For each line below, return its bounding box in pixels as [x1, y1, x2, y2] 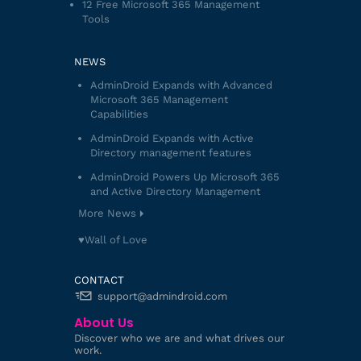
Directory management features [89, 146, 251, 159]
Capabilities [89, 107, 148, 120]
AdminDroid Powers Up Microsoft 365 [89, 170, 280, 183]
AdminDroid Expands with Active [89, 131, 254, 144]
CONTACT [73, 273, 124, 286]
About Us [73, 313, 134, 331]
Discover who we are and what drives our [73, 331, 284, 344]
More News [77, 206, 136, 219]
